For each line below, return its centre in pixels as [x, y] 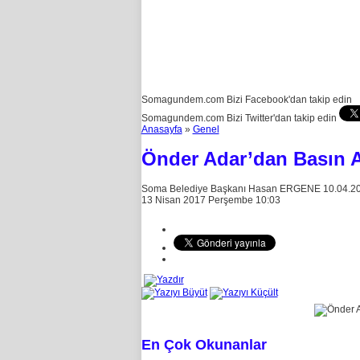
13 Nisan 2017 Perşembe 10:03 [211, 200]
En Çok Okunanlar [204, 345]
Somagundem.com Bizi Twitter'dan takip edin [240, 118]
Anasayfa [162, 129]
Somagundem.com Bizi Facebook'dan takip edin [246, 100]
